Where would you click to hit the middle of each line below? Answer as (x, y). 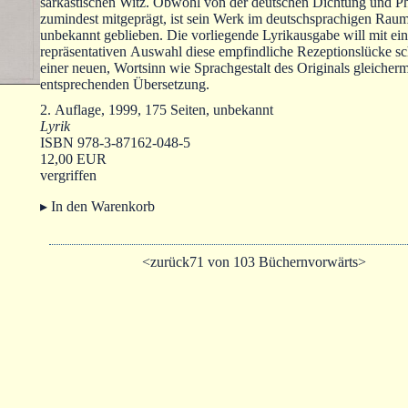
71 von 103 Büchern (249, 262)
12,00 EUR (73, 159)
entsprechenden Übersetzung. (125, 84)
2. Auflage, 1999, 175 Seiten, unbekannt (157, 110)
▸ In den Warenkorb (97, 206)
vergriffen (68, 175)
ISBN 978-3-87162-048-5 (115, 143)
